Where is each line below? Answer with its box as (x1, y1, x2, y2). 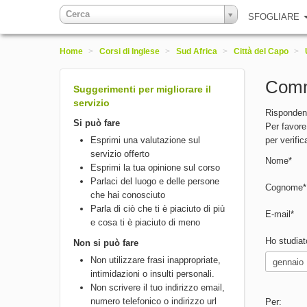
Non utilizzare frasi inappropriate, (90, 255, 221, 265)
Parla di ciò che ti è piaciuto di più (90, 204, 225, 214)
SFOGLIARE (248, 12, 302, 22)
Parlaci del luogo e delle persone (90, 176, 219, 186)
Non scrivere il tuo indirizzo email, (90, 282, 225, 293)
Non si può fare (73, 238, 138, 248)
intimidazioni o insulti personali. (90, 269, 214, 279)
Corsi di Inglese (99, 47, 160, 56)
